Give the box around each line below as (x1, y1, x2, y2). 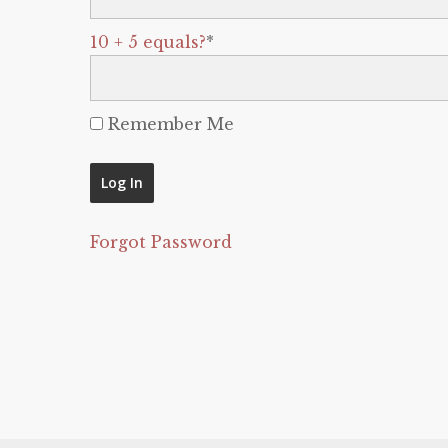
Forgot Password (90, 232, 232, 252)
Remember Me (103, 114, 234, 134)
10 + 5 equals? (90, 32, 206, 52)
